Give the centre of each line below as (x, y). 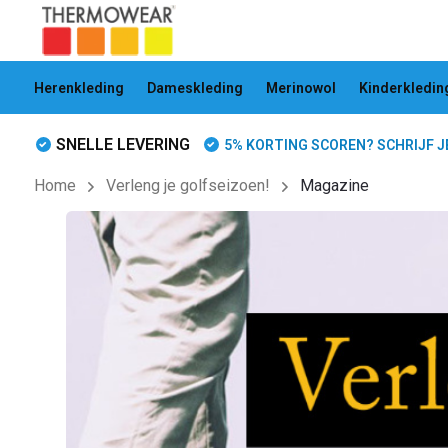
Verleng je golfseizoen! (187, 185)
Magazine (334, 185)
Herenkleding (78, 87)
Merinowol (300, 87)
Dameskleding (194, 87)
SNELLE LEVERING (122, 144)
